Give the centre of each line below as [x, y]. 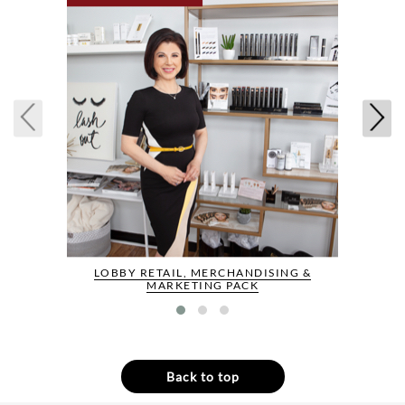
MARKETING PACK [202, 286]
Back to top [202, 377]
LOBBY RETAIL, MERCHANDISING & [202, 273]
